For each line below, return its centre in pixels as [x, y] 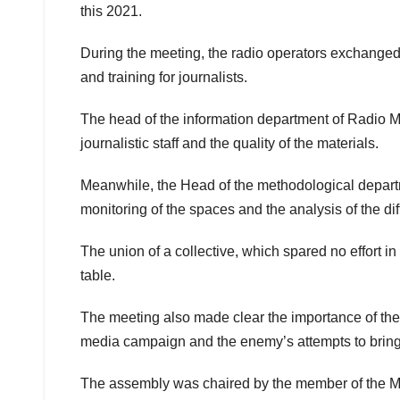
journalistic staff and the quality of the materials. [229, 143]
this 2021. [111, 11]
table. [98, 275]
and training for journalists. [164, 77]
